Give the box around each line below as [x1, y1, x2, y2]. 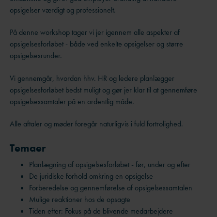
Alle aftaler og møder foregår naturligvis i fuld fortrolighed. [10, 119, 183, 129]
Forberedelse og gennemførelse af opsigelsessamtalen [29, 182, 192, 193]
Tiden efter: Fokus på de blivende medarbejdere [29, 205, 173, 216]
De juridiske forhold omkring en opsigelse [29, 170, 153, 181]
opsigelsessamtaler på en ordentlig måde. [10, 96, 134, 107]
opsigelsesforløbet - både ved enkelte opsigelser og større [10, 39, 183, 49]
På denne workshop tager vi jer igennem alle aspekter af [10, 27, 180, 38]
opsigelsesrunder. [10, 50, 62, 61]
